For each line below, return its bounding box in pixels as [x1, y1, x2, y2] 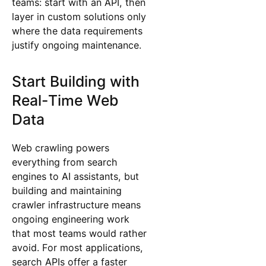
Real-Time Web [11, 91, 118, 109]
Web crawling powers [11, 141, 109, 154]
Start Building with [11, 72, 140, 90]
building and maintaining [11, 184, 122, 197]
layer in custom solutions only [11, 10, 146, 23]
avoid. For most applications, [11, 241, 143, 254]
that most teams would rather [11, 227, 147, 239]
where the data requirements [11, 24, 142, 37]
